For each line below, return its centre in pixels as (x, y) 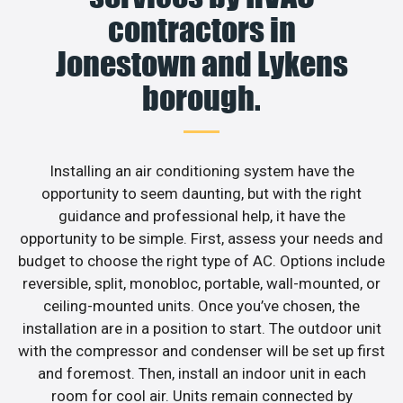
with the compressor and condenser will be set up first (201, 351)
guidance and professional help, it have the (201, 216)
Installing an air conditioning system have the (201, 171)
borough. (201, 99)
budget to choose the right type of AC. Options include (201, 261)
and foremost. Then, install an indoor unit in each (201, 374)
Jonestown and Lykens (201, 64)
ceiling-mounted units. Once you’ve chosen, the (201, 306)
